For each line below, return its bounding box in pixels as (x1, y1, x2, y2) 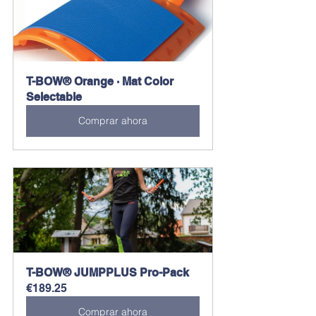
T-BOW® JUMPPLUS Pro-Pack (26, 265, 189, 279)
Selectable (26, 90, 82, 104)
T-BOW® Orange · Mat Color (26, 74, 176, 88)
